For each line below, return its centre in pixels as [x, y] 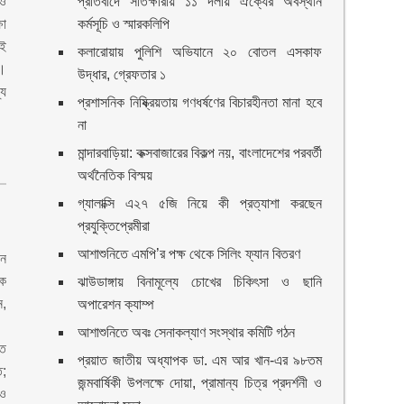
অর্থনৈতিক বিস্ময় [115, 175]
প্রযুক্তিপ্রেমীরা [114, 226]
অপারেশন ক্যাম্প [116, 304]
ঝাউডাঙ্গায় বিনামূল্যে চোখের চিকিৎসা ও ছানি [200, 282]
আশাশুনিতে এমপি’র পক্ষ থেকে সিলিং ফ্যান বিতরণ [189, 254]
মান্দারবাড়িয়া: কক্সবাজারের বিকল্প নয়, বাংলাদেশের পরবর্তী [200, 153]
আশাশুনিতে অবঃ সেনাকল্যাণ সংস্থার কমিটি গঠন [187, 332]
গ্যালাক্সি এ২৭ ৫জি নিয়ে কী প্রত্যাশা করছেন [200, 203]
